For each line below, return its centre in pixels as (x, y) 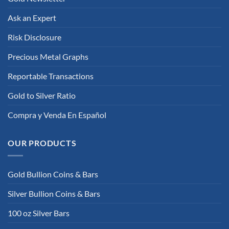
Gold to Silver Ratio (42, 96)
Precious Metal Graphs (48, 57)
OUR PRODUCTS (42, 143)
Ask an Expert (32, 18)
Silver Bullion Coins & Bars (54, 193)
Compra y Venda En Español (57, 115)
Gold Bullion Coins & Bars (53, 174)
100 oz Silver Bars (39, 213)
